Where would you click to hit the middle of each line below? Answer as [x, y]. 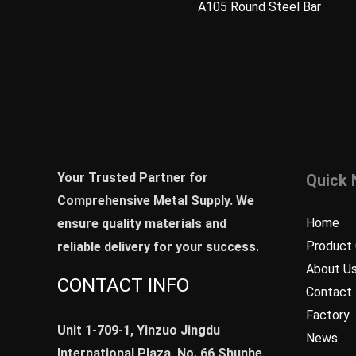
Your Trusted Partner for [133, 177]
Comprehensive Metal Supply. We [156, 200]
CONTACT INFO [123, 285]
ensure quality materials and [142, 223]
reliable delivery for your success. [158, 246]
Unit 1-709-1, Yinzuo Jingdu [139, 330]
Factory [327, 315]
